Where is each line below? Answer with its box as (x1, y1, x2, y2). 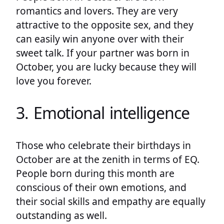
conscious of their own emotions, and (16, 180, 186, 194)
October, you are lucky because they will (16, 59, 196, 73)
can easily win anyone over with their (16, 31, 184, 45)
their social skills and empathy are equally (16, 194, 205, 208)
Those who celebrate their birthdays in (16, 138, 191, 152)
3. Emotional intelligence (16, 102, 189, 124)
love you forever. (16, 73, 91, 87)
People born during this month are (16, 166, 174, 180)
